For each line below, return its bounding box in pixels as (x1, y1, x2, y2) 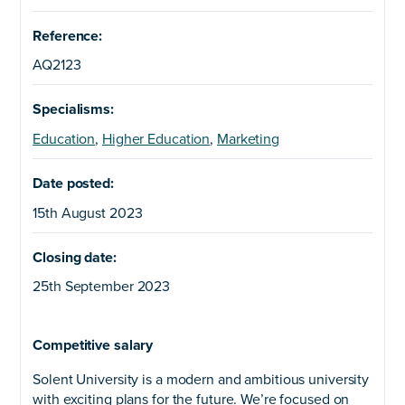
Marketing (216, 129, 279, 148)
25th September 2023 (33, 278, 171, 297)
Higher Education (101, 129, 211, 148)
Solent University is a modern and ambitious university (33, 370, 370, 389)
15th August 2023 (33, 203, 143, 222)
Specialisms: (33, 100, 114, 119)
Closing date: (33, 248, 117, 267)
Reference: (33, 26, 103, 45)
